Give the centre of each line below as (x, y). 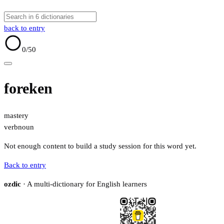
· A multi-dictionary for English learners (84, 184)
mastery (16, 116)
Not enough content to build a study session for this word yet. (100, 146)
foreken (28, 88)
